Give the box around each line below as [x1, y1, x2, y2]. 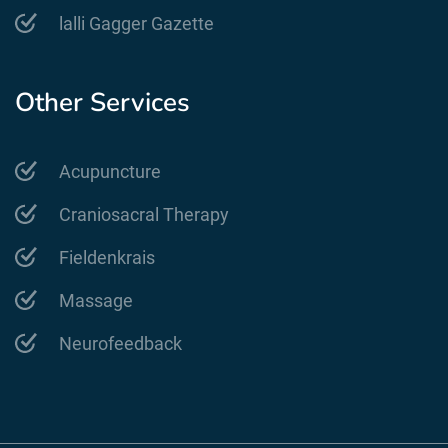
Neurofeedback [58, 332, 182, 354]
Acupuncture [58, 160, 161, 182]
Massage [58, 289, 133, 311]
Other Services [15, 84, 190, 120]
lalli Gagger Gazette [58, 12, 214, 34]
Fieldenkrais [58, 246, 155, 268]
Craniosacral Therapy [58, 203, 229, 225]
